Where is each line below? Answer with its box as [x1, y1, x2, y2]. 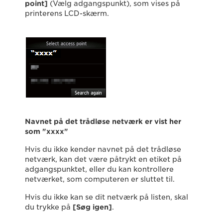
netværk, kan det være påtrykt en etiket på [25, 155, 182, 163]
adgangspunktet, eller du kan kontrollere [25, 165, 174, 173]
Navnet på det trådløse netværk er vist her [25, 117, 181, 125]
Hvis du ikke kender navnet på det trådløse [25, 145, 181, 153]
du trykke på [25, 203, 73, 211]
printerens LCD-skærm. [25, 9, 109, 17]
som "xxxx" [25, 127, 68, 135]
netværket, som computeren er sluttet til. [25, 175, 175, 183]
